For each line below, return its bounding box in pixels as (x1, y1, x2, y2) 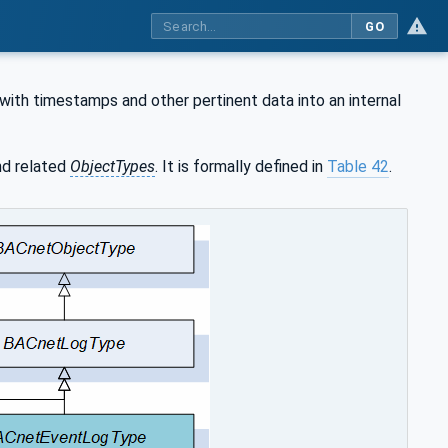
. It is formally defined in (155, 157, 327, 176)
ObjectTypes (70, 157, 155, 176)
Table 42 (327, 157, 389, 176)
